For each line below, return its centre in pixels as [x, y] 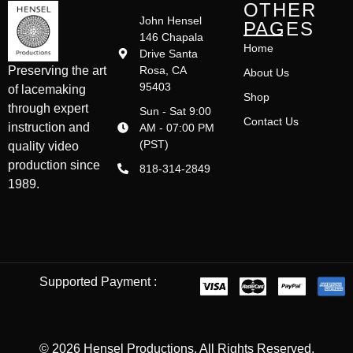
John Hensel [170, 20]
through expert [48, 109]
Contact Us [271, 121]
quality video [43, 147]
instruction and [49, 128]
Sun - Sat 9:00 [175, 111]
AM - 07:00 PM [176, 127]
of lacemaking [47, 90]
